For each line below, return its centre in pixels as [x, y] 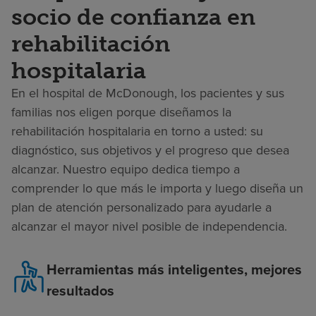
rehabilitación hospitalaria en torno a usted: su [137, 131]
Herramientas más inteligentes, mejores [174, 269]
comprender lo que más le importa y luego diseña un [157, 188]
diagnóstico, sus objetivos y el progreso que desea [150, 150]
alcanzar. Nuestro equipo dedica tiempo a [126, 169]
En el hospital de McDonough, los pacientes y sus [148, 93]
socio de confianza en [133, 17]
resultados [80, 290]
